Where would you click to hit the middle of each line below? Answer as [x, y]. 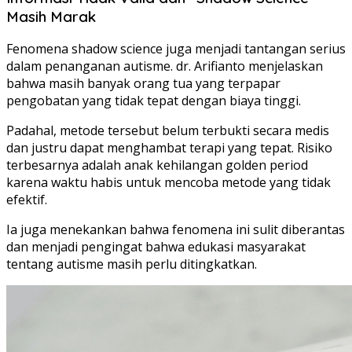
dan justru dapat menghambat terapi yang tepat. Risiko [169, 148]
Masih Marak [51, 16]
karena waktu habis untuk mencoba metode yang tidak [169, 183]
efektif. [27, 200]
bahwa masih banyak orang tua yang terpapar [143, 84]
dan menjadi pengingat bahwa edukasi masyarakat [156, 247]
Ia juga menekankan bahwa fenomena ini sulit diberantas [176, 230]
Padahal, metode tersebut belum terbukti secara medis [168, 131]
